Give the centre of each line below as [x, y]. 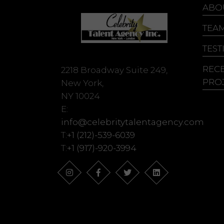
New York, [82, 83]
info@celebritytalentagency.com [132, 122]
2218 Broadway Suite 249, [114, 70]
